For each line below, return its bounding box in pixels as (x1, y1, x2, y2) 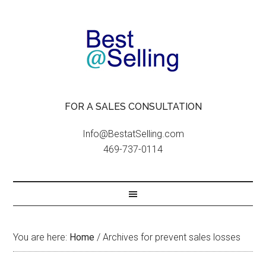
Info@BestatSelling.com (82, 128, 184, 140)
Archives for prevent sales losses (100, 232, 241, 243)
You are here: (13, 232, 70, 243)
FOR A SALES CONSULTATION (64, 101, 202, 112)
